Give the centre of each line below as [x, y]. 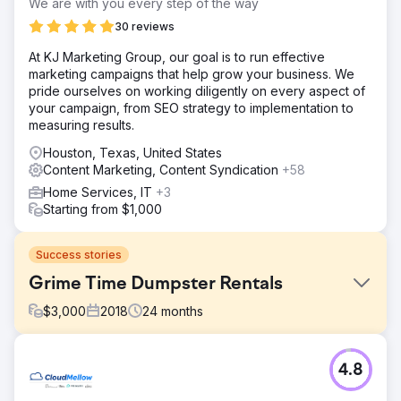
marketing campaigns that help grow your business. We [192, 73]
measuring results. [81, 124]
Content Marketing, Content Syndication [162, 169]
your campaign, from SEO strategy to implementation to [191, 107]
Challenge [61, 356]
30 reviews [145, 26]
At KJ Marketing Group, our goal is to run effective [177, 56]
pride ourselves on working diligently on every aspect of [197, 90]
